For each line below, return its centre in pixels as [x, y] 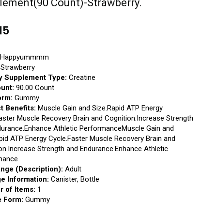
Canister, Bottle [74, 179]
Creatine [81, 77]
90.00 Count [34, 88]
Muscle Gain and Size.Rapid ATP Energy [100, 108]
